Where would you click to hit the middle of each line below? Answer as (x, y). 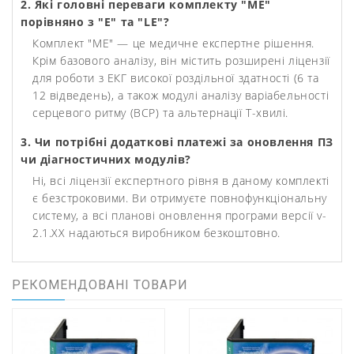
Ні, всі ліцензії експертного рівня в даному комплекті (181, 181)
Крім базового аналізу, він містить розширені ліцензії (181, 60)
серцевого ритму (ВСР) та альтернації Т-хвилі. (161, 113)
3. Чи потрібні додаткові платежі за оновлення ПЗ (177, 142)
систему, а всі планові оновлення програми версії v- (180, 215)
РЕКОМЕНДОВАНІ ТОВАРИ (100, 285)
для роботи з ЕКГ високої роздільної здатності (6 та (176, 78)
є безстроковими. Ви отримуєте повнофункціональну (180, 198)
